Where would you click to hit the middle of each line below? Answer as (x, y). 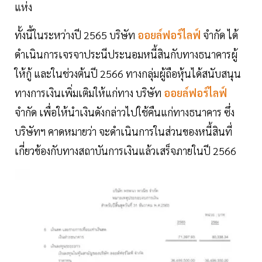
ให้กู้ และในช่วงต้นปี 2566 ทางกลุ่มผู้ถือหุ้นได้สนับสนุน (128, 74)
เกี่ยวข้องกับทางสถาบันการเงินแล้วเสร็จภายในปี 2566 (125, 151)
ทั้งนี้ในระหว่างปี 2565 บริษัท (75, 35)
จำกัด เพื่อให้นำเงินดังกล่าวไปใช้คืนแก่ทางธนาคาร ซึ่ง (125, 112)
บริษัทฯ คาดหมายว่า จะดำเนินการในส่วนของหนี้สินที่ (123, 132)
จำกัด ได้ (220, 35)
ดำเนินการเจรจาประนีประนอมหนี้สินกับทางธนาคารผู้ (126, 54)
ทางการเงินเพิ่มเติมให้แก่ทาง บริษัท (88, 93)
